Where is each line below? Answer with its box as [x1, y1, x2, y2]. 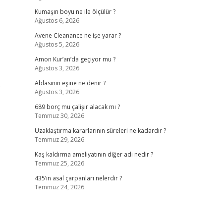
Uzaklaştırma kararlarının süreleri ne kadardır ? [34, 126, 166, 135]
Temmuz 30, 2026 [34, 111, 84, 120]
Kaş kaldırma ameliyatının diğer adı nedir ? [34, 150, 153, 159]
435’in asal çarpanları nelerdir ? [34, 174, 122, 182]
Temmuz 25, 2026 [34, 159, 84, 167]
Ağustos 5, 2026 [34, 40, 79, 49]
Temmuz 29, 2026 [34, 135, 84, 144]
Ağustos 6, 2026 [34, 16, 79, 25]
